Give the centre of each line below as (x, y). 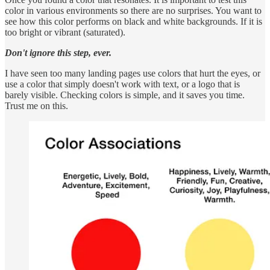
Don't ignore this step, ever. (58, 52)
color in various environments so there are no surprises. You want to (133, 10)
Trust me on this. (36, 105)
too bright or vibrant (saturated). (65, 32)
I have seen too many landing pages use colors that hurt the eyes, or (133, 73)
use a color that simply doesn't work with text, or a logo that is (122, 84)
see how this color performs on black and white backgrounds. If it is (133, 21)
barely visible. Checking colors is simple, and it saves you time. (125, 95)
